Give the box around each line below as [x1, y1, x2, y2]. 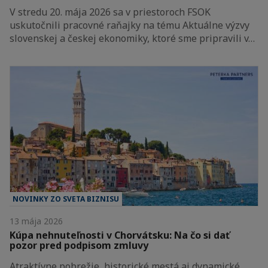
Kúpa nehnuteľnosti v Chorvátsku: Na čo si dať [10, 228, 230, 242]
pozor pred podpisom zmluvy [10, 238, 148, 252]
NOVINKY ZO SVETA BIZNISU [13, 193, 119, 204]
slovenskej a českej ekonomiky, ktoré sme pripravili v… [10, 31, 255, 45]
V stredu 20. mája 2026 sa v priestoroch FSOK [10, 5, 211, 19]
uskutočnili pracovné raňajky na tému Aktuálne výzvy [10, 18, 249, 32]
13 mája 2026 [10, 215, 63, 227]
